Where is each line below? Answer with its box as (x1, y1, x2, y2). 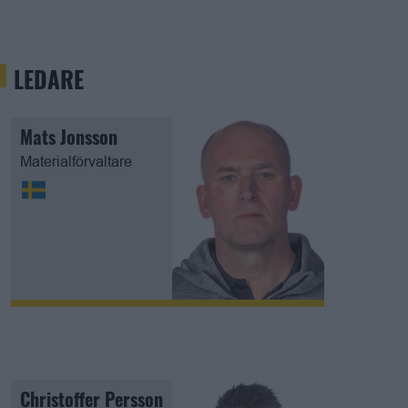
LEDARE (14, 62, 84, 96)
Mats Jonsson (20, 123, 117, 150)
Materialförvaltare (20, 153, 132, 169)
